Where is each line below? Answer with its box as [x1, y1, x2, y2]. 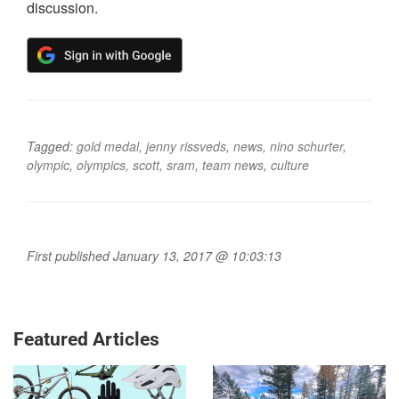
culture [271, 156, 309, 175]
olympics [77, 156, 126, 175]
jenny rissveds [146, 137, 226, 156]
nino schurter [270, 137, 343, 156]
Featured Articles [13, 329, 159, 351]
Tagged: [27, 137, 77, 156]
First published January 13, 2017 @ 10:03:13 [27, 247, 281, 265]
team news [202, 156, 264, 175]
